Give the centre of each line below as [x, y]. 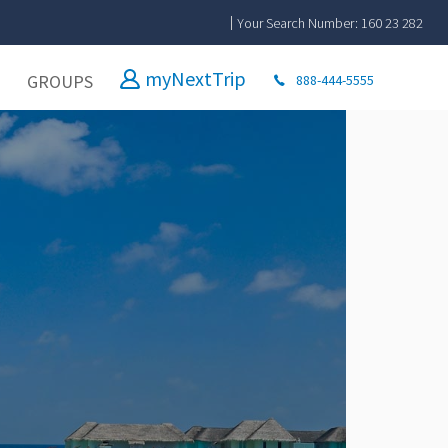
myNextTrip [195, 78]
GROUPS [60, 81]
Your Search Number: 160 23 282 [330, 22]
